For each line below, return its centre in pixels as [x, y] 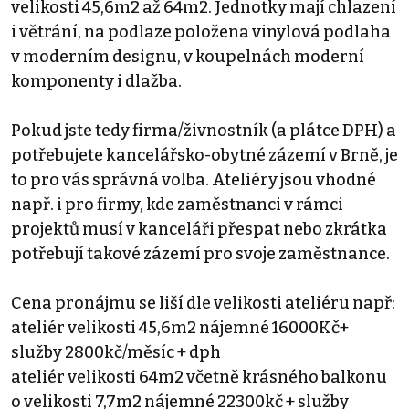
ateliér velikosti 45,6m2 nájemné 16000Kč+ [180, 327]
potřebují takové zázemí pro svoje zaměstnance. [200, 253]
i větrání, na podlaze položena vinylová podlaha [201, 31]
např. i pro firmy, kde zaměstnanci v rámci [177, 204]
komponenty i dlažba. [96, 81]
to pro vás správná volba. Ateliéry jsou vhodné [194, 179]
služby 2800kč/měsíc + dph [116, 352]
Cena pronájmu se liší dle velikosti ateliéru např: [203, 303]
